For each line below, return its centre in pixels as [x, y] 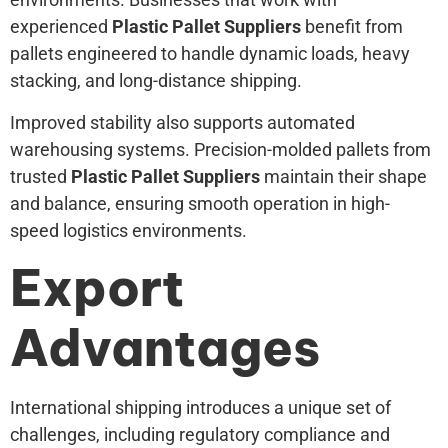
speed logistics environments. [128, 230]
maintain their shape [343, 176]
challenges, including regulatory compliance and [200, 435]
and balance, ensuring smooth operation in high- [200, 203]
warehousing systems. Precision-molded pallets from [220, 149]
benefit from [352, 27]
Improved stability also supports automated [182, 122]
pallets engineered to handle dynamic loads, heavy [210, 54]
